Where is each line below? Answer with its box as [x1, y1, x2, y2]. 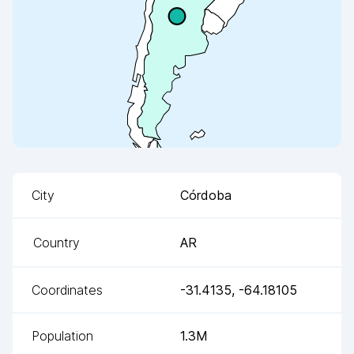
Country [33, 234, 80, 250]
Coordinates [32, 281, 103, 298]
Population [32, 327, 93, 344]
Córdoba [180, 186, 232, 203]
